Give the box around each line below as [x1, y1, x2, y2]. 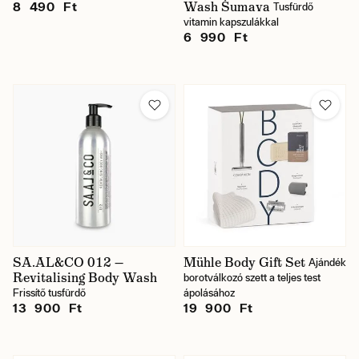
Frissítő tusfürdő [13, 287, 86, 299]
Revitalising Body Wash [13, 269, 157, 286]
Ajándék [309, 256, 346, 268]
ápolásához [184, 287, 235, 299]
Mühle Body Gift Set [184, 254, 305, 271]
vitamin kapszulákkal [184, 16, 279, 28]
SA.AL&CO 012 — [13, 254, 123, 271]
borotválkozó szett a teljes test [184, 272, 321, 284]
